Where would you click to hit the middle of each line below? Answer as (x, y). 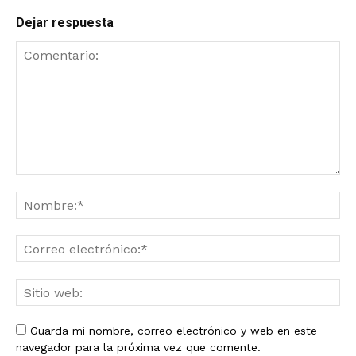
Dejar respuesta (65, 23)
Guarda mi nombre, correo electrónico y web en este (174, 331)
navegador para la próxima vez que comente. (138, 348)
